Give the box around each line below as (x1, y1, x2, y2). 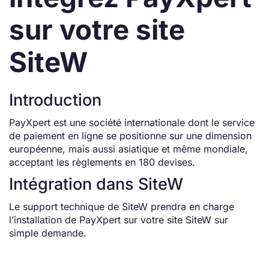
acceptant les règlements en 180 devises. (9, 156, 195, 169)
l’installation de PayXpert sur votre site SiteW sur (9, 214, 228, 226)
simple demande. (9, 227, 86, 240)
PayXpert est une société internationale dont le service (9, 116, 255, 129)
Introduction (9, 90, 101, 110)
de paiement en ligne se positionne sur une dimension (9, 130, 252, 142)
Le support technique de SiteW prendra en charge (9, 201, 234, 213)
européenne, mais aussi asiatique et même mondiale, (9, 143, 248, 156)
